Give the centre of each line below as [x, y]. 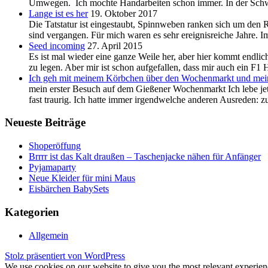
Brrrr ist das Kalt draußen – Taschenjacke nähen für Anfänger [145, 157]
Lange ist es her [58, 13]
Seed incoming [57, 45]
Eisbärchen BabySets [69, 189]
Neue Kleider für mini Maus [82, 178]
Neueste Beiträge [45, 123]
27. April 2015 [115, 45]
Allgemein [48, 235]
